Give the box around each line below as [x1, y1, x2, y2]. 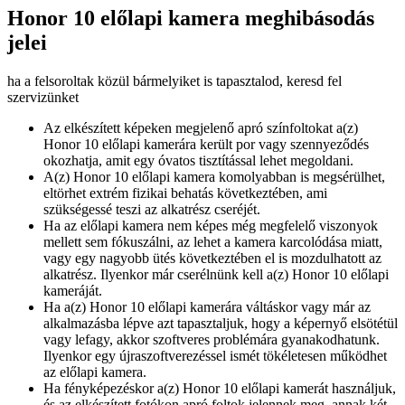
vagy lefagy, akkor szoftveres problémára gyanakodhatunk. [43, 332, 380, 348]
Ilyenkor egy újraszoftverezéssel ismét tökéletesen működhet [43, 348, 387, 364]
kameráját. [43, 283, 102, 299]
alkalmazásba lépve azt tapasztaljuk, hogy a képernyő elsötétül [43, 316, 398, 332]
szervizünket [7, 89, 79, 106]
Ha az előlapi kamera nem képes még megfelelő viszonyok [43, 218, 378, 234]
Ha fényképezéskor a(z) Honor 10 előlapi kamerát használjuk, [43, 381, 396, 397]
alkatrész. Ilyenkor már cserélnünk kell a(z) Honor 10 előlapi [43, 267, 389, 283]
